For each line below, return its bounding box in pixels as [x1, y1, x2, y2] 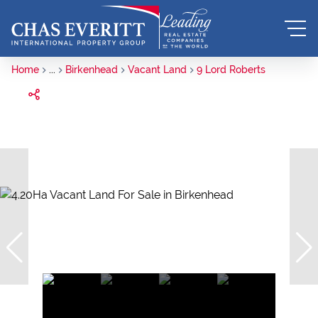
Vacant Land [128, 64, 187, 75]
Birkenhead [65, 64, 118, 75]
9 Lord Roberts [197, 64, 265, 75]
